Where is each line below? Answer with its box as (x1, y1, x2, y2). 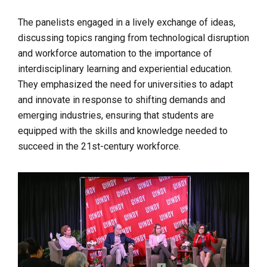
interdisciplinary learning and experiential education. (18, 63, 232, 75)
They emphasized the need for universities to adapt (18, 79, 233, 91)
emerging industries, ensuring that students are (18, 110, 214, 122)
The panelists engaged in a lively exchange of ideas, (18, 17, 235, 29)
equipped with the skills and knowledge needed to (18, 125, 228, 137)
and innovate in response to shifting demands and (18, 94, 225, 106)
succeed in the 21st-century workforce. (18, 141, 181, 153)
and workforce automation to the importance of (18, 48, 212, 60)
